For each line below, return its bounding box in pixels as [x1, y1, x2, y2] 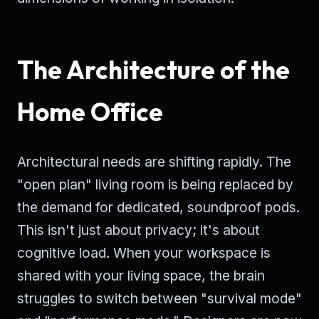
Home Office [17, 95, 163, 127]
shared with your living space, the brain [17, 266, 265, 284]
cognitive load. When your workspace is [17, 244, 271, 261]
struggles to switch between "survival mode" [17, 289, 302, 307]
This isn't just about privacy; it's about [17, 221, 260, 239]
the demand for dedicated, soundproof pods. [17, 198, 300, 216]
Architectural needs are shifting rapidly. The [17, 152, 291, 170]
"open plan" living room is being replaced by [17, 175, 293, 193]
